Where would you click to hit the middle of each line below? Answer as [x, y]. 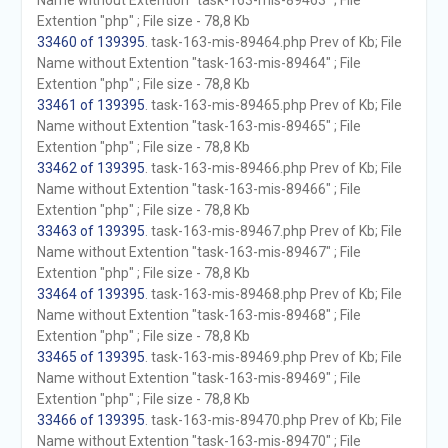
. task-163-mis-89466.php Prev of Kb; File [273, 168]
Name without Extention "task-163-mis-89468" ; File [198, 315]
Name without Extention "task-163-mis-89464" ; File [198, 63]
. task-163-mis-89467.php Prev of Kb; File [273, 231]
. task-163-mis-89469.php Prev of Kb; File [273, 357]
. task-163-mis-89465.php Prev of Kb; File [273, 105]
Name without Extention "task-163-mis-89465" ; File [198, 126]
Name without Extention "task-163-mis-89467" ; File [198, 252]
